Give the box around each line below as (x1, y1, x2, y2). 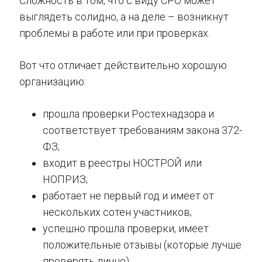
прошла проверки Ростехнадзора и (43, 108, 214, 120)
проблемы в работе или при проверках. (19, 27, 210, 40)
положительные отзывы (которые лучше (43, 239, 242, 251)
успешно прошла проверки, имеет (43, 222, 209, 235)
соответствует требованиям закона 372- (43, 124, 242, 137)
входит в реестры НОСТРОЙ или (43, 157, 202, 170)
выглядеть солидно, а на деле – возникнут (19, 11, 229, 23)
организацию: (19, 75, 86, 88)
